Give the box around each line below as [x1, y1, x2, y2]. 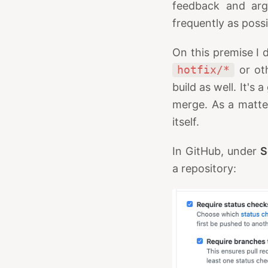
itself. [172, 115, 199, 128]
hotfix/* [177, 63, 230, 76]
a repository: [172, 162, 236, 175]
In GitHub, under [172, 144, 260, 157]
